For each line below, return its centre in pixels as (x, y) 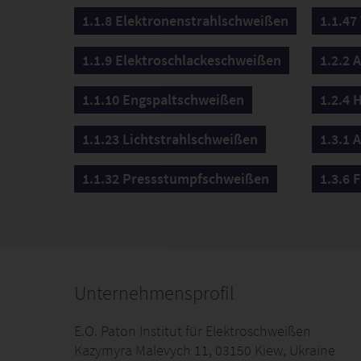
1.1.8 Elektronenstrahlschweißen (185, 21)
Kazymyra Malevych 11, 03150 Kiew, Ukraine (205, 350)
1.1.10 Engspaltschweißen (163, 100)
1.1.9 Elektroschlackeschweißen (182, 60)
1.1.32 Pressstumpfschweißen (176, 178)
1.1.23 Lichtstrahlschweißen (170, 139)
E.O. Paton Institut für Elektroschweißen (193, 331)
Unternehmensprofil (154, 293)
